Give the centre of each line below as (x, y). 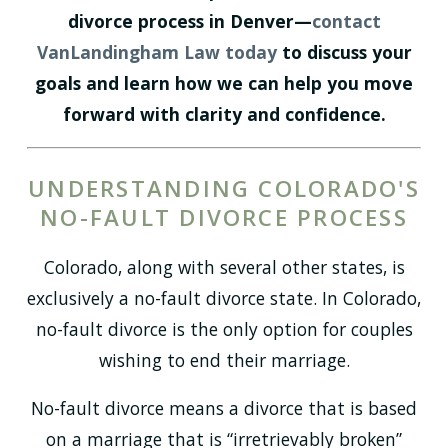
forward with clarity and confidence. (224, 114)
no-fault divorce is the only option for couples (224, 328)
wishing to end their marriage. (224, 359)
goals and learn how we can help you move (224, 83)
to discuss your (344, 52)
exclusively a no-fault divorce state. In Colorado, (224, 297)
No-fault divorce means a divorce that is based (224, 408)
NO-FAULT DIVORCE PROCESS (224, 218)
